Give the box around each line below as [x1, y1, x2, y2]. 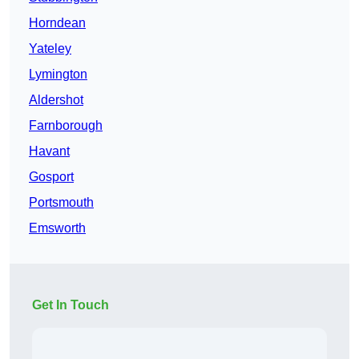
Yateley [29, 42, 71, 56]
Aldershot [29, 93, 83, 107]
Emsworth [29, 221, 86, 236]
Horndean [29, 16, 86, 30]
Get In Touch [32, 298, 109, 313]
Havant [29, 144, 70, 159]
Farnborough [29, 119, 103, 133]
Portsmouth [29, 196, 94, 210]
